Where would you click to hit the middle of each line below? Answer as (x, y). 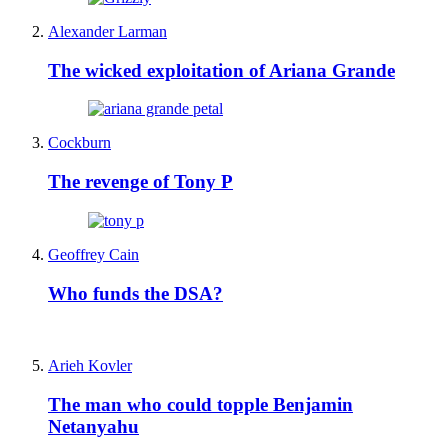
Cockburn (79, 143)
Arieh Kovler (90, 366)
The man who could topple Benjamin (200, 405)
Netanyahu (93, 427)
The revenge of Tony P (140, 182)
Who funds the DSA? (135, 293)
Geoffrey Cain (93, 254)
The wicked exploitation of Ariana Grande (221, 70)
